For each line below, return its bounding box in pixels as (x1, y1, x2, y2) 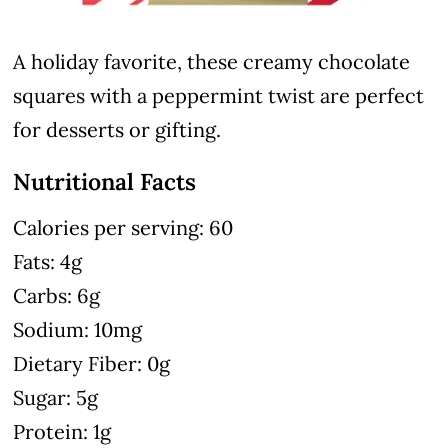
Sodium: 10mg (13, 317, 143, 343)
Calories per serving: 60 (13, 215, 234, 241)
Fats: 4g (13, 249, 83, 275)
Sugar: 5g (13, 385, 99, 411)
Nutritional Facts (13, 167, 197, 197)
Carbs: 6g (13, 283, 101, 309)
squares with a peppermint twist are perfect (13, 83, 425, 109)
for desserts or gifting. (13, 117, 222, 143)
